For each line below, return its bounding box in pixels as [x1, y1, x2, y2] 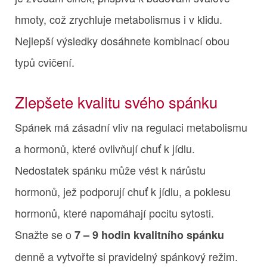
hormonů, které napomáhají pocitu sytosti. [15, 204, 214, 221]
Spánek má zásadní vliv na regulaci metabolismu [15, 119, 247, 135]
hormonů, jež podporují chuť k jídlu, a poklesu [15, 183, 231, 199]
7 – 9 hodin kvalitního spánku [74, 226, 224, 243]
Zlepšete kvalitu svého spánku [15, 91, 218, 113]
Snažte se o [15, 226, 74, 242]
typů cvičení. [15, 54, 74, 70]
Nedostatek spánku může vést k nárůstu [15, 162, 206, 178]
